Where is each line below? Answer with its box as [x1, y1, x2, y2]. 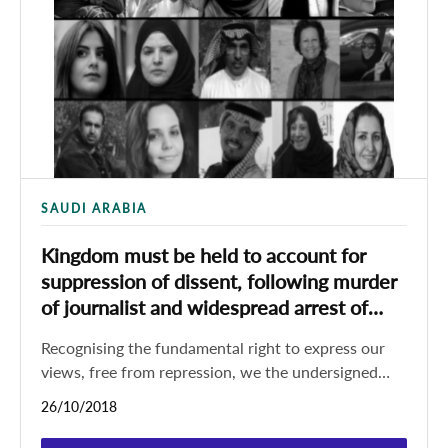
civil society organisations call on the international [41, 386, 392, 405]
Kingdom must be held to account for [41, 243, 366, 267]
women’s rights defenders [41, 321, 268, 345]
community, [41, 410, 123, 429]
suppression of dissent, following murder [41, 269, 397, 293]
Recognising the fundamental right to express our [41, 338, 385, 357]
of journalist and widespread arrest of [41, 295, 368, 319]
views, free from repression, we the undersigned [41, 362, 378, 381]
